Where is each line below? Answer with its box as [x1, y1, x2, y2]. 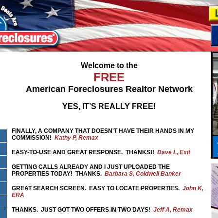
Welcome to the [80, 61, 138, 70]
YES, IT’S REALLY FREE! [62, 102, 156, 110]
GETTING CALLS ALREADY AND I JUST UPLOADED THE [12, 163, 170, 170]
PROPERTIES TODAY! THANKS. [12, 170, 105, 177]
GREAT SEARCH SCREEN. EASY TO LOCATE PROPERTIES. [12, 185, 182, 192]
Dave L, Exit [157, 149, 190, 156]
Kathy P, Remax [54, 134, 98, 141]
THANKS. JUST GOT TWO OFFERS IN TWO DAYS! [12, 206, 153, 213]
